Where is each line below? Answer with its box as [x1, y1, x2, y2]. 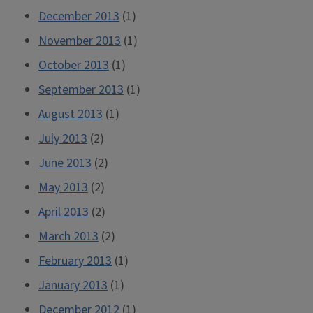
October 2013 [38, 57, 109, 74]
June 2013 [38, 154, 92, 172]
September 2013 [38, 81, 124, 99]
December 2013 [38, 8, 119, 25]
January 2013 [38, 277, 108, 294]
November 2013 [38, 32, 121, 50]
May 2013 [38, 179, 88, 196]
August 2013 [38, 105, 103, 123]
